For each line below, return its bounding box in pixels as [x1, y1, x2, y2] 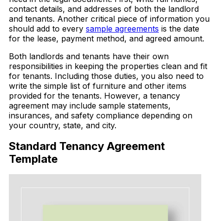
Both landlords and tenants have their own [9, 51, 169, 62]
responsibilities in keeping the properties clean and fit [9, 61, 207, 72]
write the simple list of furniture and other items [9, 81, 186, 91]
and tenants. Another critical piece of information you [9, 14, 210, 24]
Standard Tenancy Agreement [9, 139, 165, 152]
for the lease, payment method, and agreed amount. [9, 34, 204, 44]
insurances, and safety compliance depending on [9, 110, 192, 121]
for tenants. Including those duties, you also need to [9, 71, 204, 81]
